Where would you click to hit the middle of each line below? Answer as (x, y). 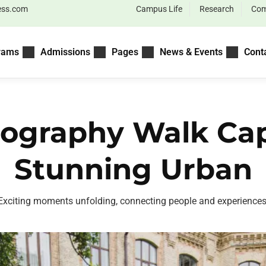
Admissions (65, 52)
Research (216, 9)
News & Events (191, 52)
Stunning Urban (133, 169)
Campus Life (159, 9)
